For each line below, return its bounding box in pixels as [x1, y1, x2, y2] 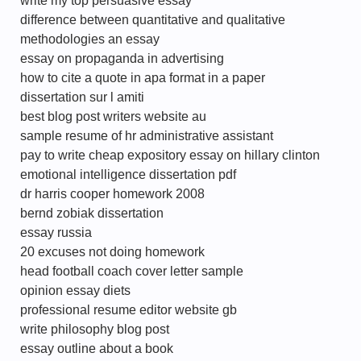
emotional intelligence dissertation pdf [20, 168, 236, 181]
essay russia [20, 226, 92, 239]
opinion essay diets [20, 284, 131, 297]
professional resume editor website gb [20, 303, 237, 317]
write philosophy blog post [20, 322, 169, 336]
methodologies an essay [20, 32, 160, 46]
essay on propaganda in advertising [20, 52, 224, 65]
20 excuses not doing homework [20, 245, 205, 259]
